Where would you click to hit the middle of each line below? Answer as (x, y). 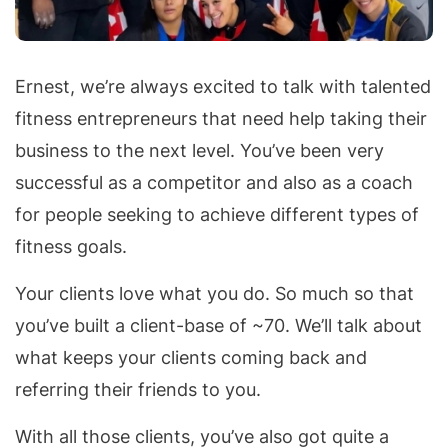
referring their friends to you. (138, 390)
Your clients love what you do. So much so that (214, 294)
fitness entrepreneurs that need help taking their (221, 119)
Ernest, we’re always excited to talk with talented (223, 87)
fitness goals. (71, 247)
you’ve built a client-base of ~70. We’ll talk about (218, 326)
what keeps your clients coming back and (191, 358)
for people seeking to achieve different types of (217, 215)
